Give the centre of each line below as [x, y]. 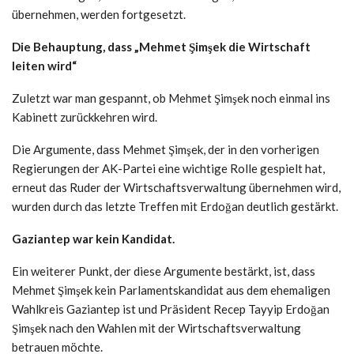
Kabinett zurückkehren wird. [85, 117]
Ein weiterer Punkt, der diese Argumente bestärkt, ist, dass [164, 271]
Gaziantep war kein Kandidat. [93, 238]
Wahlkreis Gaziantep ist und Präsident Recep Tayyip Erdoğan [171, 309]
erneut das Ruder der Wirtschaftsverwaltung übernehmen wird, [176, 187]
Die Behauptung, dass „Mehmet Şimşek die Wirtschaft [161, 46]
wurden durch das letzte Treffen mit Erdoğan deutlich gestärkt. [175, 206]
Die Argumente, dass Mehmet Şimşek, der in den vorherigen [166, 149]
